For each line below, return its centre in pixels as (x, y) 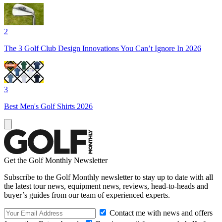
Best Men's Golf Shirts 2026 (48, 106)
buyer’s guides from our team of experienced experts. (87, 195)
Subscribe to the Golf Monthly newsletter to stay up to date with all (109, 177)
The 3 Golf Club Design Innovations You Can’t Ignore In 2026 (103, 48)
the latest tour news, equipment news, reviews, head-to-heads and (106, 186)
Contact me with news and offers (160, 213)
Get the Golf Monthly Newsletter (56, 160)
